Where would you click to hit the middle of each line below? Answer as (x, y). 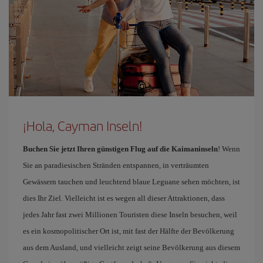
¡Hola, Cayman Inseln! (83, 125)
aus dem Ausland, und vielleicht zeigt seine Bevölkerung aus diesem (131, 247)
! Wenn (229, 149)
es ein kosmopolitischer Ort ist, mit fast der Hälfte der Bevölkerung (129, 231)
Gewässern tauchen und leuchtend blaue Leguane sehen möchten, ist (131, 181)
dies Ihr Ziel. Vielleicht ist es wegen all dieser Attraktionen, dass (124, 198)
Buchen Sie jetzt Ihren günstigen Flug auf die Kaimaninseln (120, 149)
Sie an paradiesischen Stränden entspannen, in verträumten (116, 165)
